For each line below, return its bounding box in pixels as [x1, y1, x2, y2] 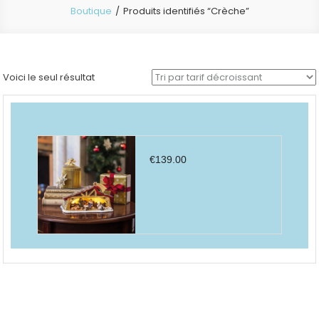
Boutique [70, 4, 112, 18]
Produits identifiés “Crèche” [122, 4, 249, 18]
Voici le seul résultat [3, 70, 95, 84]
